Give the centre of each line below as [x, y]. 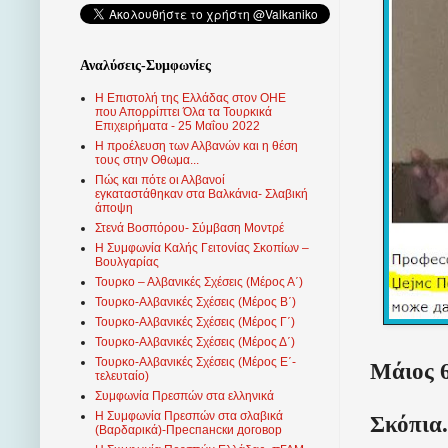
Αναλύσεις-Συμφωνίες [145, 66]
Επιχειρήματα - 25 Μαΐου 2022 [177, 126]
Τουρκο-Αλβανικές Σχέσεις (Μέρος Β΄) [195, 302]
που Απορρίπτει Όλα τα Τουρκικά [183, 112]
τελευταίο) [122, 376]
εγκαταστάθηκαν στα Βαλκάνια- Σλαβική [201, 194]
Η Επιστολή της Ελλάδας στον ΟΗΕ [190, 98]
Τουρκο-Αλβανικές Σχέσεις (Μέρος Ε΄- [195, 362]
